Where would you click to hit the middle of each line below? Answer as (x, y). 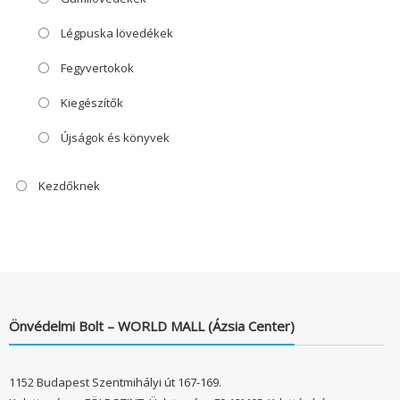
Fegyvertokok (97, 68)
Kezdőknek (69, 186)
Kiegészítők (92, 103)
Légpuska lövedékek (117, 33)
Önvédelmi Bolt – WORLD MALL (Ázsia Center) (151, 325)
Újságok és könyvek (115, 138)
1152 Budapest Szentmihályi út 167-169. (115, 382)
